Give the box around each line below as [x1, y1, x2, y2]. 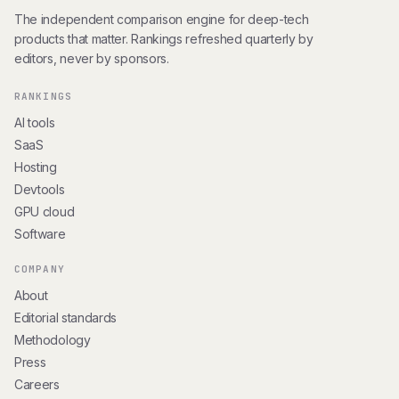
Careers [14, 377, 60, 392]
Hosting [14, 159, 57, 175]
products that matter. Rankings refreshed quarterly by [14, 31, 313, 46]
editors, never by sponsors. [14, 51, 169, 66]
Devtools [14, 182, 65, 197]
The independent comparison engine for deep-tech [14, 12, 309, 27]
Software [14, 226, 66, 241]
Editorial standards [14, 310, 118, 325]
